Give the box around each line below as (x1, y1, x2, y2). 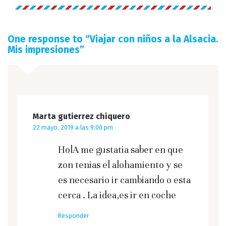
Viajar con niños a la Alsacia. (90, 33, 218, 45)
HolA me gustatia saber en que (58, 144, 183, 156)
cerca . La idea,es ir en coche (58, 189, 176, 201)
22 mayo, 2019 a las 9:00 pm (33, 124, 113, 132)
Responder (58, 212, 89, 220)
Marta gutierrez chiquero (33, 111, 130, 122)
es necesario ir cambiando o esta (58, 174, 191, 186)
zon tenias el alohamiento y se (58, 159, 183, 171)
